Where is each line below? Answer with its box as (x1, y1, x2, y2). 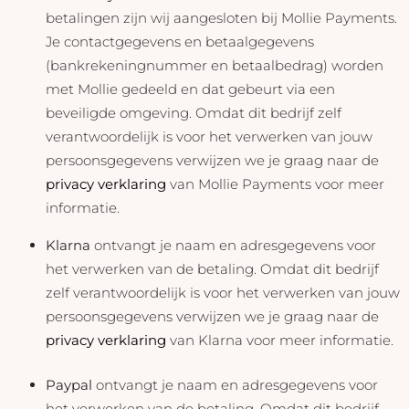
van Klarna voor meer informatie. (166, 331, 393, 350)
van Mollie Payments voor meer (166, 175, 384, 194)
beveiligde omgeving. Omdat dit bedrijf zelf (46, 104, 341, 122)
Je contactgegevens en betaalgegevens (46, 33, 314, 51)
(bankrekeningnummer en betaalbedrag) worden (46, 57, 383, 75)
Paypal (46, 375, 92, 393)
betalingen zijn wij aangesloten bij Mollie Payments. (46, 9, 397, 27)
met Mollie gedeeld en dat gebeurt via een (46, 80, 335, 99)
